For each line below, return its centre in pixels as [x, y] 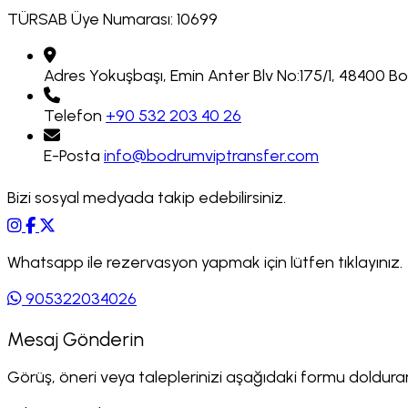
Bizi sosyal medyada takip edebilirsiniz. [147, 198]
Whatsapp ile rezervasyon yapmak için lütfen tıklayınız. [205, 263]
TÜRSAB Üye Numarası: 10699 [112, 20]
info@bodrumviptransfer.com [211, 156]
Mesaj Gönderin [76, 340]
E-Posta [72, 156]
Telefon [73, 116]
